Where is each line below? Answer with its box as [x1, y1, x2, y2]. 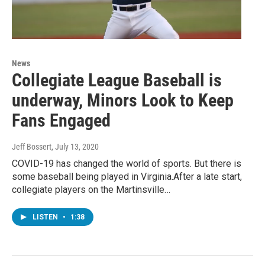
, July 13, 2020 [51, 142, 99, 152]
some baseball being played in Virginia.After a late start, [12, 171, 242, 183]
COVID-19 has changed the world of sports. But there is [12, 158, 241, 170]
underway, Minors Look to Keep [12, 90, 234, 111]
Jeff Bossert [12, 142, 51, 152]
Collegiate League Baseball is [12, 70, 222, 91]
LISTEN [33, 213, 60, 222]
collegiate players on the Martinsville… [12, 184, 170, 196]
